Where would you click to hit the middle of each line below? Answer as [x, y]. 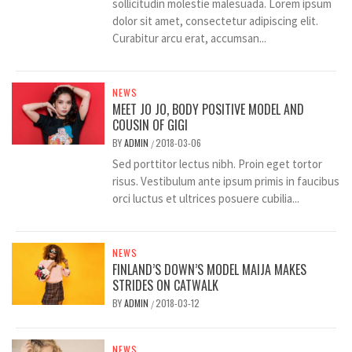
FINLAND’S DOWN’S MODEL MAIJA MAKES [210, 270]
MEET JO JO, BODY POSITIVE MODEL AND [209, 110]
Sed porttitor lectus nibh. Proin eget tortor [218, 164]
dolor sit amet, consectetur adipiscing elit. [216, 21]
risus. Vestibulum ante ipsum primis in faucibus [226, 181]
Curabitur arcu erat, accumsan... [190, 38]
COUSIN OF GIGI [150, 125]
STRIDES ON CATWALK [166, 286]
